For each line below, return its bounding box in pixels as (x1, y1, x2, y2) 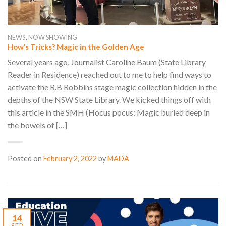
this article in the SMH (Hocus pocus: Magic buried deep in (8, 107, 210, 117)
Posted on (8, 154, 43, 163)
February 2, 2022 (43, 154, 97, 163)
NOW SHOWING (28, 33, 77, 42)
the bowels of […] (8, 120, 67, 130)
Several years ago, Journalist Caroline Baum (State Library (8, 56, 206, 67)
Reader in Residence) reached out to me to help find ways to (8, 69, 211, 79)
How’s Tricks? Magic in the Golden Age (8, 42, 144, 52)
